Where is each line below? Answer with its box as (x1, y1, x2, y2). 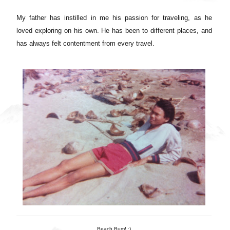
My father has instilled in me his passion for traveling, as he (16, 13, 212, 22)
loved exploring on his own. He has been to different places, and (16, 26, 212, 34)
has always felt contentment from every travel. (16, 39, 155, 47)
